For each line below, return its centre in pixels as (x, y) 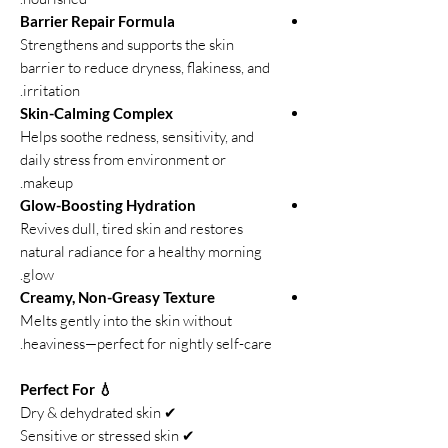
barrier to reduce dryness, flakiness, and (145, 67)
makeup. (48, 182)
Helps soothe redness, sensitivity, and (137, 136)
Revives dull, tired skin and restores (131, 228)
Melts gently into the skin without (126, 320)
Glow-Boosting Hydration (108, 205)
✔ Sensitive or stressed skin (187, 435)
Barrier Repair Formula (97, 21)
